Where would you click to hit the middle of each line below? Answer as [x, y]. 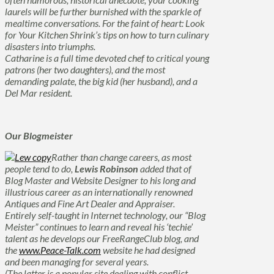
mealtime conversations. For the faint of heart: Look [105, 23]
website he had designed [148, 250]
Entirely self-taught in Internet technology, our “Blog [105, 215]
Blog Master [29, 180]
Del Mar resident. [39, 93]
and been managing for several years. [77, 261]
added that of [165, 168]
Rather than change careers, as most [121, 157]
